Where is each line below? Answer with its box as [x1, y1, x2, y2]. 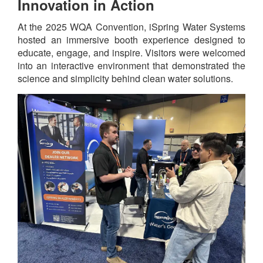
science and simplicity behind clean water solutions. [18, 72, 233, 86]
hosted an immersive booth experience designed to [18, 33, 245, 47]
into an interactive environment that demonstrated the [18, 59, 245, 73]
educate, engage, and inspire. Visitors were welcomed [18, 46, 245, 60]
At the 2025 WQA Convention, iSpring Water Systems [18, 20, 245, 34]
